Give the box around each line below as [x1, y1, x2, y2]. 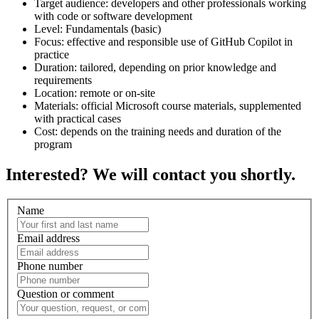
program [34, 138, 72, 151]
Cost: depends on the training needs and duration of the [34, 125, 281, 138]
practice [34, 48, 69, 61]
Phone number [17, 259, 83, 272]
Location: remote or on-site [34, 87, 155, 100]
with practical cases [34, 113, 121, 125]
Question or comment [17, 287, 114, 300]
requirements [34, 74, 92, 87]
